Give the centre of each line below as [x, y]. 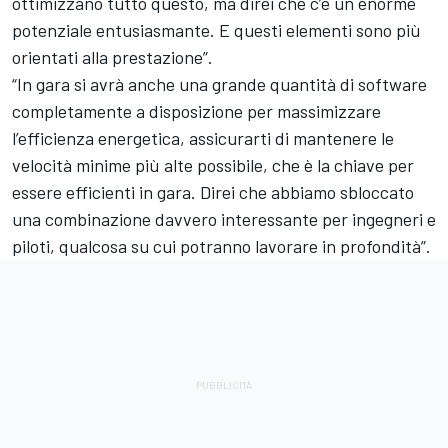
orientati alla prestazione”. [112, 57]
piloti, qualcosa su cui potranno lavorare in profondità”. [221, 246]
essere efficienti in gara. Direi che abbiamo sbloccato [213, 192]
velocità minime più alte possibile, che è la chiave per [213, 165]
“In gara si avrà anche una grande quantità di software [219, 84]
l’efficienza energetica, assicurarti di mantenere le [203, 138]
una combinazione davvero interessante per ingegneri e [224, 219]
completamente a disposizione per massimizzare [196, 111]
